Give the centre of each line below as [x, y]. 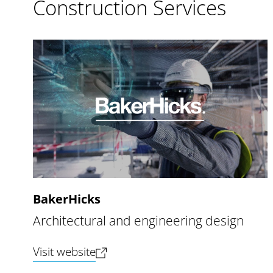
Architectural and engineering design [138, 221]
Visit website [64, 252]
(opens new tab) [136, 251]
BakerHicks [66, 199]
